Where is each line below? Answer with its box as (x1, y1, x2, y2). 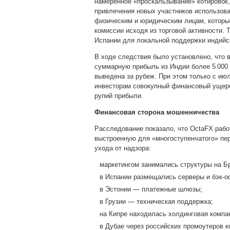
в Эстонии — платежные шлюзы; (100, 185, 202, 193)
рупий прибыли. (94, 92, 143, 100)
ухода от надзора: (94, 144, 151, 152)
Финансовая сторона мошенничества (94, 108, 219, 116)
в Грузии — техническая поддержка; (100, 198, 213, 205)
